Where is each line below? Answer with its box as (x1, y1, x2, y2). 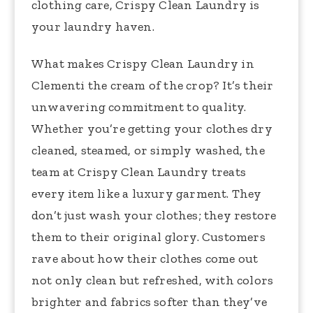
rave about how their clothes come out (31, 251, 259, 267)
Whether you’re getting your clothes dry (31, 121, 272, 137)
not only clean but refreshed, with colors (31, 272, 274, 289)
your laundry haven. (31, 19, 154, 35)
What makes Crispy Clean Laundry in (31, 56, 254, 72)
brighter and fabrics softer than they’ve (31, 294, 268, 310)
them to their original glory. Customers (31, 229, 265, 245)
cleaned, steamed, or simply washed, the (31, 143, 265, 159)
